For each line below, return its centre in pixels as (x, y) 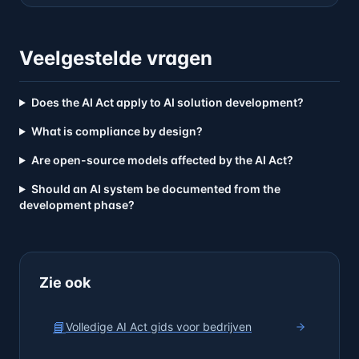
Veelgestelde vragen (116, 58)
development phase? (77, 205)
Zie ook (65, 282)
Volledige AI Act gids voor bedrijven (159, 327)
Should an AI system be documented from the (155, 189)
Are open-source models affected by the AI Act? (162, 160)
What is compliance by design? (117, 131)
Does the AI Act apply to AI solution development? (167, 102)
